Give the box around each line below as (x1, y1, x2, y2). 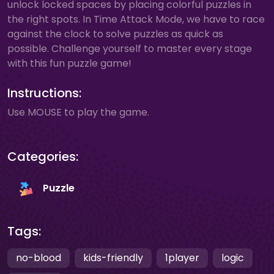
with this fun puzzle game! (7, 56, 131, 70)
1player (165, 251, 199, 265)
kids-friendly (83, 251, 143, 265)
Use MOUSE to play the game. (7, 105, 149, 119)
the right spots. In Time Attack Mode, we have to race (7, 12, 265, 26)
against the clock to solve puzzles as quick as (7, 27, 223, 41)
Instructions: (7, 84, 81, 102)
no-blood (16, 251, 61, 265)
